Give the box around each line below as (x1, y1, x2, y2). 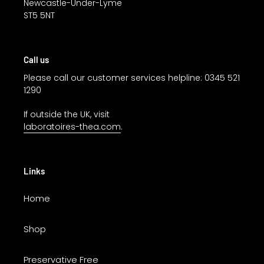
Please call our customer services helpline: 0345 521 (24, 72, 240, 84)
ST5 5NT (24, 9, 55, 21)
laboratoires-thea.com (24, 120, 121, 133)
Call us (24, 54, 49, 65)
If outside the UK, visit (24, 108, 110, 120)
